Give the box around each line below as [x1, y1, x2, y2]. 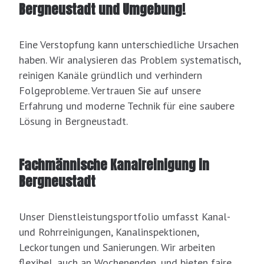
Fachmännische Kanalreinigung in [19, 155, 209, 175]
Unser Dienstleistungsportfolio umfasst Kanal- [19, 210, 230, 224]
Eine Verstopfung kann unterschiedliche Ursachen [19, 38, 239, 52]
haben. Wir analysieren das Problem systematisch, [19, 53, 240, 67]
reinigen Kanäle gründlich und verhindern [19, 68, 202, 82]
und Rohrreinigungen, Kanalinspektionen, [19, 225, 199, 239]
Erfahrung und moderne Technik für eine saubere [19, 99, 235, 113]
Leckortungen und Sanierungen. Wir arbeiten [19, 240, 215, 255]
